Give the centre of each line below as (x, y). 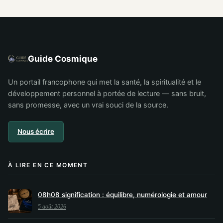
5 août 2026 (52, 207)
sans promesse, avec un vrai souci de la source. (88, 105)
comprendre (121, 17)
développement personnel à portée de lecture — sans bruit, (107, 94)
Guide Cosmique (63, 58)
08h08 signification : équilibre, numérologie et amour (122, 195)
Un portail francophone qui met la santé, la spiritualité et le (105, 82)
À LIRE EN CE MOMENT (48, 165)
